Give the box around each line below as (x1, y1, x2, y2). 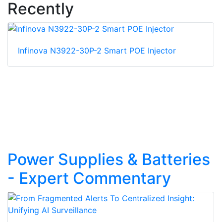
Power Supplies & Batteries (7, 149, 210, 169)
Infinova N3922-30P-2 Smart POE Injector (18, 45, 176, 55)
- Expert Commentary (7, 168, 171, 188)
